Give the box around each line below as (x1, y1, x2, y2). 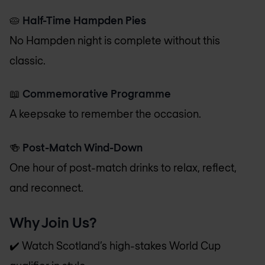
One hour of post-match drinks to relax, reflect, (9, 160, 237, 174)
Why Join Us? (9, 213, 97, 231)
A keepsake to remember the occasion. (9, 107, 201, 121)
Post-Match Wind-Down (22, 140, 143, 154)
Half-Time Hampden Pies (22, 13, 146, 27)
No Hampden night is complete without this (9, 33, 220, 47)
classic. (9, 53, 46, 67)
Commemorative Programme (22, 87, 171, 101)
